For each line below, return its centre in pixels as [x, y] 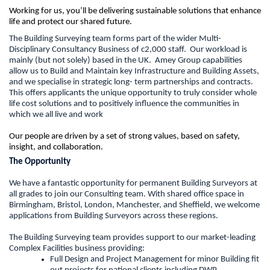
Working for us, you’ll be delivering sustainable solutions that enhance [135, 11]
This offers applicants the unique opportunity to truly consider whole [133, 93]
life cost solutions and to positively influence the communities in [124, 104]
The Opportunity [40, 162]
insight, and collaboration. [59, 148]
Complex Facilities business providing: [77, 249]
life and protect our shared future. [71, 22]
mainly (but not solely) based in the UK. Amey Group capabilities [126, 61]
